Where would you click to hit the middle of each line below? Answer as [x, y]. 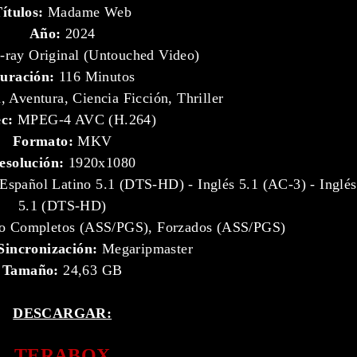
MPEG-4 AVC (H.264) [87, 120]
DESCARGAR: [63, 313]
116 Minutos [95, 76]
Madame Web [87, 12]
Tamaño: [30, 270]
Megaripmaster [147, 249]
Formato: [43, 141]
